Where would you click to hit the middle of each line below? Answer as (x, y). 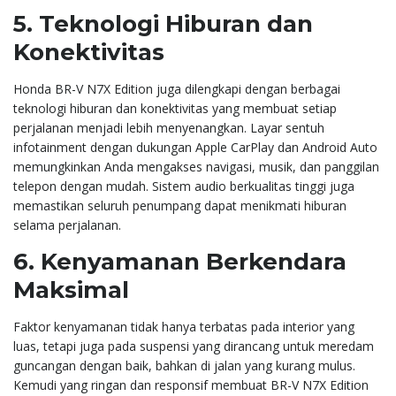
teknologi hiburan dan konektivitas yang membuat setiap (175, 108)
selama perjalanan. (67, 225)
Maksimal (71, 289)
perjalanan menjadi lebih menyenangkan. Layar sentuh (169, 127)
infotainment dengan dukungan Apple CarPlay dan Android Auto (195, 147)
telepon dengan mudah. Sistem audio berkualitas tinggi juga (184, 186)
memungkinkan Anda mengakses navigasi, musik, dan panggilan (196, 166)
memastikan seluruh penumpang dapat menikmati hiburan (180, 205)
